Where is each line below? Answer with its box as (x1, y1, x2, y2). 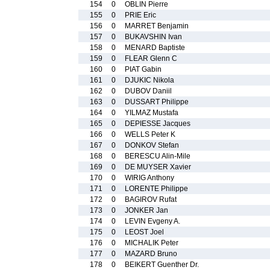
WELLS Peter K (125, 130, 175, 139)
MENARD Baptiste (125, 43, 185, 52)
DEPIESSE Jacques (125, 119, 190, 128)
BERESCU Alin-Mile (125, 152, 190, 160)
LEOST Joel (125, 228, 164, 236)
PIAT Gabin (125, 65, 162, 74)
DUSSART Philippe (125, 98, 189, 106)
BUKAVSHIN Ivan (125, 33, 182, 41)
